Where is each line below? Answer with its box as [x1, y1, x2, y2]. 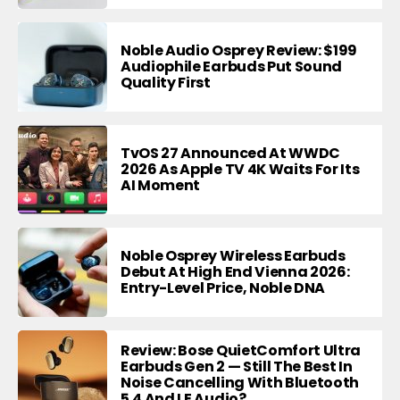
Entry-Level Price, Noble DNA [121, 277, 326, 298]
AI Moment [121, 174, 201, 196]
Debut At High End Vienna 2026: [121, 261, 350, 282]
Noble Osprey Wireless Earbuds [121, 245, 346, 266]
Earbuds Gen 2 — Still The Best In [121, 355, 353, 377]
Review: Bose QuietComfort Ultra [121, 339, 362, 361]
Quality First [121, 71, 211, 93]
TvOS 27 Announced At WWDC [121, 142, 340, 163]
